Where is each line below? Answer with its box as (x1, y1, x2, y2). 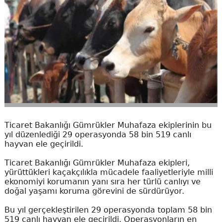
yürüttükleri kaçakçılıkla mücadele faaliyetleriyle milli (4, 167, 213, 177)
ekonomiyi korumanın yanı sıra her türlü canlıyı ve (4, 177, 201, 187)
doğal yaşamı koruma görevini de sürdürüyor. (4, 186, 184, 196)
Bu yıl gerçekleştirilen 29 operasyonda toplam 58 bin (4, 205, 212, 215)
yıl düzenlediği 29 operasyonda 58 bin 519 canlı (4, 130, 191, 140)
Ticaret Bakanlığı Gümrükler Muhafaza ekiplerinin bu (4, 120, 212, 130)
